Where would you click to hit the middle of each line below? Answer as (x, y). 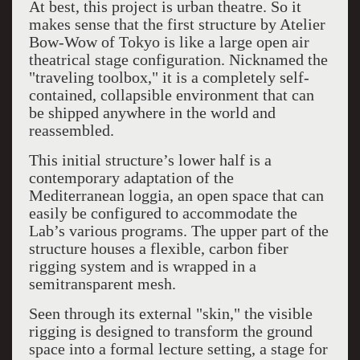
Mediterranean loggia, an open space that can (176, 195)
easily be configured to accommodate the (163, 213)
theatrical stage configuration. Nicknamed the (178, 59)
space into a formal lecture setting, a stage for (178, 349)
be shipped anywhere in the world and (152, 112)
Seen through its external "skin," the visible (170, 313)
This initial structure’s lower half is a (150, 160)
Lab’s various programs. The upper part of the (178, 231)
